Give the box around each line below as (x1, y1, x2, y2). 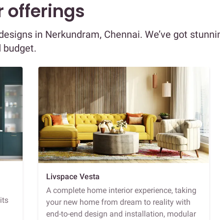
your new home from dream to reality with (46, 197, 191, 207)
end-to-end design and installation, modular (46, 209, 196, 219)
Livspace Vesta (46, 171, 100, 181)
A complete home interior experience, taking (46, 185, 196, 195)
